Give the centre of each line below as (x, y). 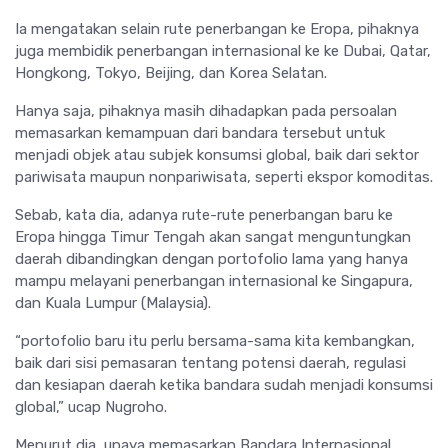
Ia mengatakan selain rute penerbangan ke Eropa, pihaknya (217, 29)
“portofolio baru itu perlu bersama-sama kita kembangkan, (215, 341)
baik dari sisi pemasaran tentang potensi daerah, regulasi (210, 363)
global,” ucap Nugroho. (91, 407)
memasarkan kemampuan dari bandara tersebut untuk (200, 133)
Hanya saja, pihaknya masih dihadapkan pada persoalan (206, 111)
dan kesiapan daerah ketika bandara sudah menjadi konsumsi (224, 385)
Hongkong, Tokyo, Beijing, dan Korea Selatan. (171, 73)
